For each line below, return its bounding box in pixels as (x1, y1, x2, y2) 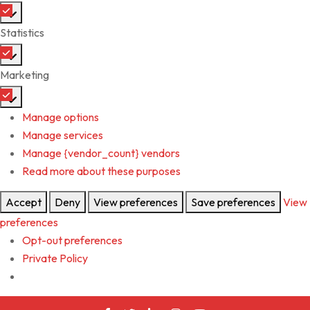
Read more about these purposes (22, 164, 181, 179)
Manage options (22, 110, 99, 125)
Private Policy (22, 251, 88, 266)
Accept (6, 195, 42, 210)
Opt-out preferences (22, 233, 122, 248)
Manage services (22, 128, 103, 143)
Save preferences (191, 195, 275, 210)
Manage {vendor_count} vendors (22, 146, 180, 161)
